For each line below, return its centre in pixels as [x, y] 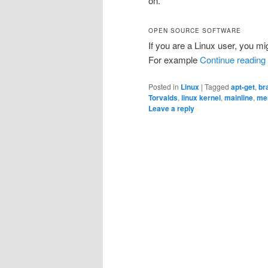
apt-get [243, 87]
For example [174, 59]
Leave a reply [171, 109]
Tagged [217, 87]
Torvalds [163, 98]
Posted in [164, 87]
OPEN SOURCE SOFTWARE [195, 30]
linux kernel [201, 98]
